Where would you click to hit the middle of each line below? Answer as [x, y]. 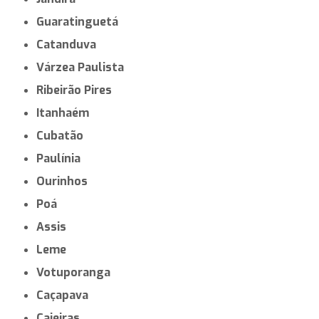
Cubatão [64, 135]
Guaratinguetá [82, 21]
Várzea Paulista [84, 67]
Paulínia [62, 158]
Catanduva [70, 44]
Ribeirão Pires [78, 90]
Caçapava [66, 295]
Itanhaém [64, 113]
